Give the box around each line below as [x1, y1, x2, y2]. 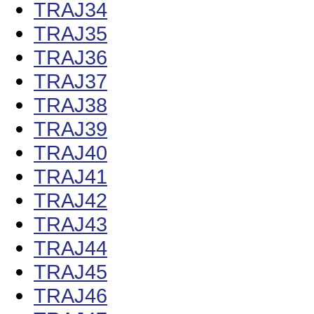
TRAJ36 [34, 46, 107, 69]
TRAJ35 [34, 22, 107, 46]
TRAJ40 [34, 141, 107, 165]
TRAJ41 [34, 165, 107, 189]
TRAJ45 [34, 260, 107, 284]
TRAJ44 [34, 236, 107, 260]
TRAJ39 [34, 117, 107, 141]
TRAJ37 [34, 69, 107, 93]
